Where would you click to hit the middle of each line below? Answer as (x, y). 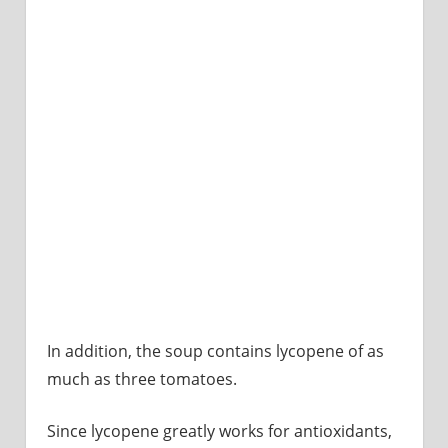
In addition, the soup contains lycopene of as (215, 351)
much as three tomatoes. (141, 379)
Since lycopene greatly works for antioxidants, (219, 431)
